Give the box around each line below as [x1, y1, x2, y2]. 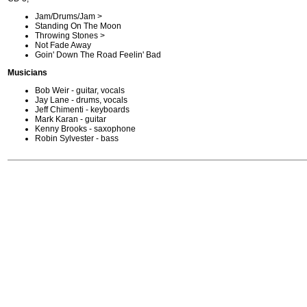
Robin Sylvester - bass [35, 134, 119, 144]
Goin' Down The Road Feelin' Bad [35, 50, 161, 60]
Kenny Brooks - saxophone [35, 124, 136, 134]
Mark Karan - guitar [35, 114, 106, 125]
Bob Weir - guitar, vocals [35, 86, 125, 96]
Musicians [8, 68, 47, 78]
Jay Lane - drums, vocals [35, 95, 127, 106]
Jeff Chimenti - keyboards [35, 105, 130, 115]
